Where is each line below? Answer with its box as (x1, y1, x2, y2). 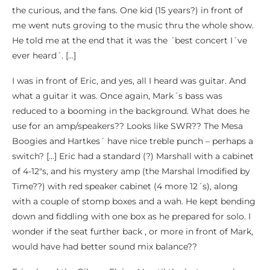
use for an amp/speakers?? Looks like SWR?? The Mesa (12, 121, 243, 131)
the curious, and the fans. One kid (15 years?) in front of (12, 5, 243, 16)
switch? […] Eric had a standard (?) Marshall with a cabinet (12, 151, 254, 162)
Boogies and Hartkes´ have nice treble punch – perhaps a (12, 136, 253, 146)
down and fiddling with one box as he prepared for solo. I (12, 211, 251, 222)
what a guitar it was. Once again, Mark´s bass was (12, 90, 222, 101)
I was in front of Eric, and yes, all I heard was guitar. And (12, 75, 246, 86)
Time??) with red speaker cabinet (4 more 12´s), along (12, 181, 238, 192)
